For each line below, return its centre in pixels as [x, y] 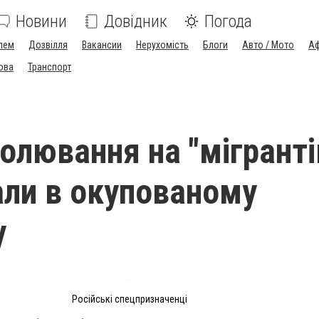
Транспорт [49, 67]
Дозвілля [48, 45]
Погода [228, 21]
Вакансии [102, 45]
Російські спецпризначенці [130, 299]
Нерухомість [162, 45]
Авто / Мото [268, 45]
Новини [41, 21]
